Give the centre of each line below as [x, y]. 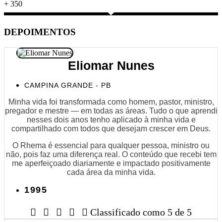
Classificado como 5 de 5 [141, 212]
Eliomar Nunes [111, 65]
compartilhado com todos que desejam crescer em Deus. [111, 128]
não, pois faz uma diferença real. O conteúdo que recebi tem [111, 154]
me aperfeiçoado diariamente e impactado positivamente [111, 163]
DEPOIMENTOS [40, 32]
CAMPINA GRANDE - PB [68, 85]
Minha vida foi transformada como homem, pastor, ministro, [111, 102]
